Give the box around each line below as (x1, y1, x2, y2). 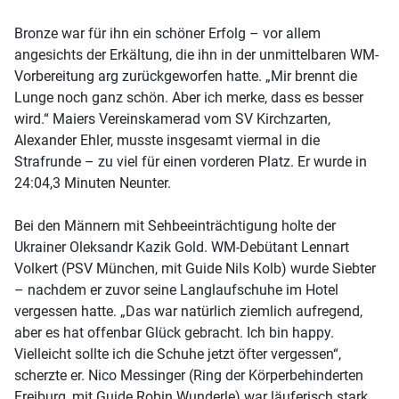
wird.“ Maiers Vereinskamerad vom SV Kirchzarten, (14, 110, 330, 127)
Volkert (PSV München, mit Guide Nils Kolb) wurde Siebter (14, 259, 376, 277)
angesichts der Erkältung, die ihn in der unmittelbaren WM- (14, 45, 379, 63)
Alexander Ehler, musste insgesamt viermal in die (14, 131, 320, 149)
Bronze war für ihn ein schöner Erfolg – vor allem (14, 24, 321, 42)
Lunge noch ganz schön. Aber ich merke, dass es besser (14, 88, 363, 106)
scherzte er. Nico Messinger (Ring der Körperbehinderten (14, 366, 363, 384)
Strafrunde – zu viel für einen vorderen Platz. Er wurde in (14, 152, 367, 170)
